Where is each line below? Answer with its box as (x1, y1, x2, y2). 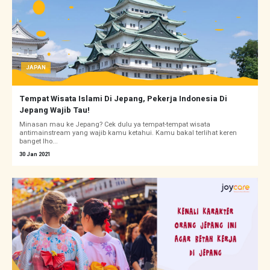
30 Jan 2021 (19, 150, 51, 159)
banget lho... (19, 136, 58, 147)
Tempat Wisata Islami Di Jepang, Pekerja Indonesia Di (19, 93, 227, 105)
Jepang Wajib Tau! (19, 104, 90, 116)
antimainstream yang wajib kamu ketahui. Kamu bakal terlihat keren (19, 128, 237, 139)
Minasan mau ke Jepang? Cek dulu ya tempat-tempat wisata (19, 119, 210, 130)
